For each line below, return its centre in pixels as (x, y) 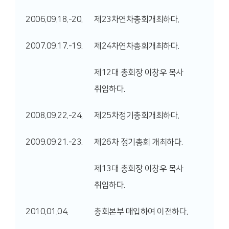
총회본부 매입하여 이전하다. (141, 212)
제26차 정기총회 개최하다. (139, 142)
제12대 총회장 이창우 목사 (139, 73)
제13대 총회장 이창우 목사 (139, 169)
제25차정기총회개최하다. (137, 116)
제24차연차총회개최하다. (137, 46)
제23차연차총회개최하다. (137, 19)
